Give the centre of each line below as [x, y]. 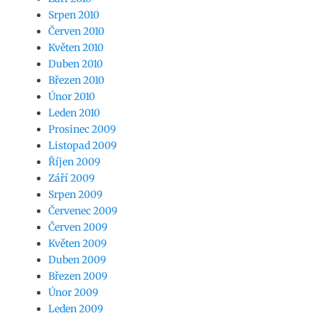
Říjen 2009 [74, 162]
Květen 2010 [76, 48]
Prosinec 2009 [82, 129]
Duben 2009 [77, 260]
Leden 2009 [76, 309]
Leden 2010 [74, 113]
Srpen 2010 [74, 15]
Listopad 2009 [82, 146]
